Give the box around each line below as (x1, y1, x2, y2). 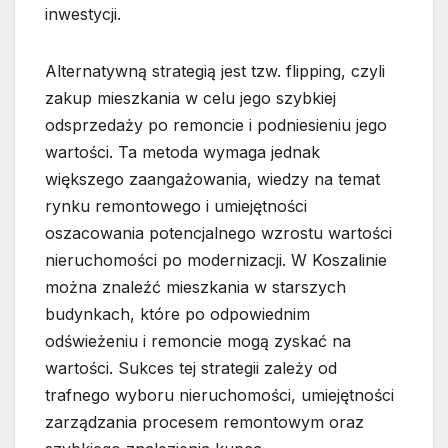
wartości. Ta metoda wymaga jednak (45, 141, 320, 162)
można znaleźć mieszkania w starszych (45, 276, 346, 297)
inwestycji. (45, 3, 121, 24)
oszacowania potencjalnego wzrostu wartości (45, 222, 392, 243)
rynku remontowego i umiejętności (45, 195, 307, 216)
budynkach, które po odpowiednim (45, 303, 310, 324)
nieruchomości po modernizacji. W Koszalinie (45, 249, 387, 270)
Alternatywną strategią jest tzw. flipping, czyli (45, 60, 385, 81)
